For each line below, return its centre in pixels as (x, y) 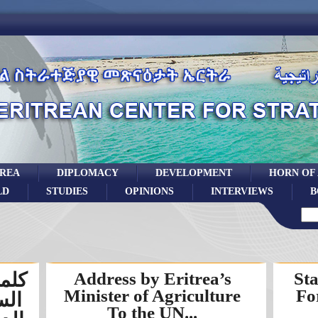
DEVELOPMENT (193, 172)
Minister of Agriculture (152, 296)
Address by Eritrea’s (152, 279)
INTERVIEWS (242, 191)
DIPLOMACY (87, 172)
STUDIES (67, 191)
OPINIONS (149, 191)
